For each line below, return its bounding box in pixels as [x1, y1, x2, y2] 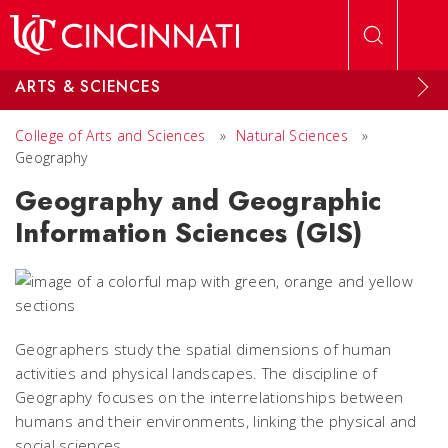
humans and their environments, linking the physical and [15, 411, 417, 431]
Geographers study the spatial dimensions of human [15, 339, 392, 359]
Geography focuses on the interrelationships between [15, 387, 404, 407]
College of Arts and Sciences [15, 126, 206, 145]
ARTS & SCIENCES [15, 75, 161, 98]
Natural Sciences [236, 126, 348, 145]
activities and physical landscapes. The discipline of [15, 363, 377, 383]
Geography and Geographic [15, 181, 381, 220]
